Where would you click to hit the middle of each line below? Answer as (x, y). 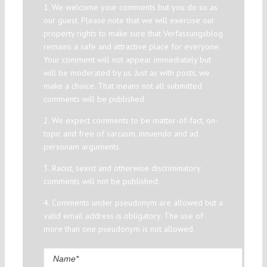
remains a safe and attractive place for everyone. (131, 46)
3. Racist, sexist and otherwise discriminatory (122, 168)
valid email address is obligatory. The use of (123, 215)
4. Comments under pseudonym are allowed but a (133, 202)
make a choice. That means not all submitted (122, 86)
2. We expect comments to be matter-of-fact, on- (131, 120)
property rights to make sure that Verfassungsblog (133, 33)
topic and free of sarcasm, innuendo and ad (121, 133)
